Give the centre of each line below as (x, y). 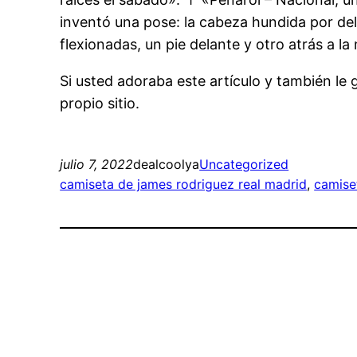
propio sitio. (100, 104)
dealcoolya (167, 165)
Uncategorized (244, 165)
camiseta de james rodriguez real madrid (184, 184)
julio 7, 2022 (97, 165)
